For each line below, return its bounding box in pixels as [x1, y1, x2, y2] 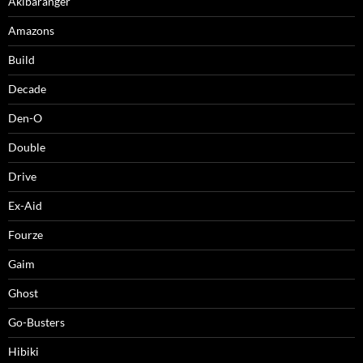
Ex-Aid [8, 198, 42, 212]
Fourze [8, 227, 43, 241]
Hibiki [8, 344, 39, 358]
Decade [8, 81, 46, 96]
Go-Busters [8, 314, 65, 329]
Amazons [8, 23, 54, 37]
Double [8, 139, 45, 154]
